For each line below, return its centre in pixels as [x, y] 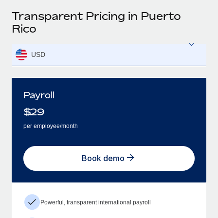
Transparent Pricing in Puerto [96, 16]
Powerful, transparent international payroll [96, 202]
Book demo [103, 158]
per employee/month [51, 126]
